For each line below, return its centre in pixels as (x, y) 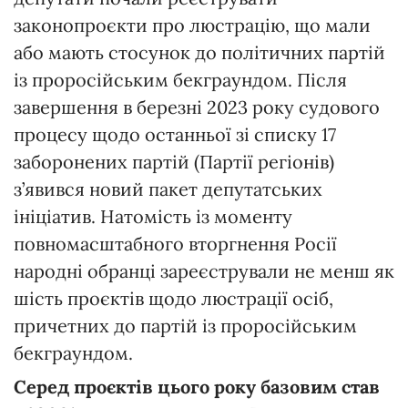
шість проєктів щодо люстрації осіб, (173, 298)
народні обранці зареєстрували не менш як (204, 270)
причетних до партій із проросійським (185, 325)
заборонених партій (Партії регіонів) (174, 161)
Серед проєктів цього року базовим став (197, 386)
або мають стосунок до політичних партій (199, 52)
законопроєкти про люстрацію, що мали (192, 25)
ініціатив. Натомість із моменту (153, 216)
